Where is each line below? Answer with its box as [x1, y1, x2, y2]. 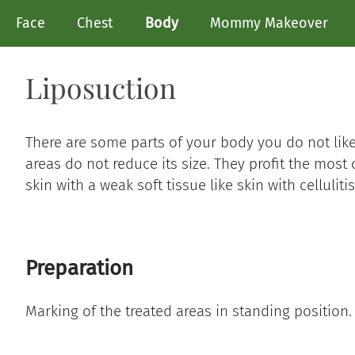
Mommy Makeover [210, 14, 328, 32]
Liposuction [25, 68, 176, 106]
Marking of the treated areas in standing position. [25, 302, 352, 321]
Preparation [25, 256, 133, 281]
